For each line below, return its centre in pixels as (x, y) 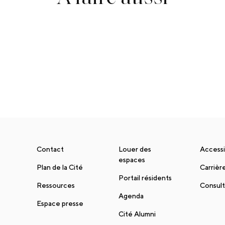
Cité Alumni (137, 214)
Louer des (135, 149)
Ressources (56, 185)
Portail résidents (145, 178)
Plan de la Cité (60, 167)
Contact (50, 149)
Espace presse (60, 203)
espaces (132, 159)
